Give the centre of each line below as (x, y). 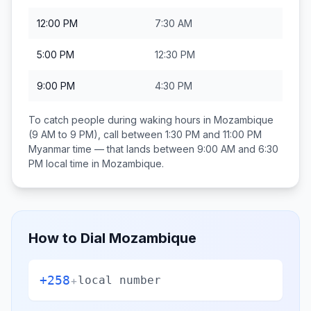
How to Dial (69, 238)
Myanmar (49, 149)
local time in (73, 163)
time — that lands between (134, 149)
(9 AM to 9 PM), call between (97, 134)
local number (119, 280)
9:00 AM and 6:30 (238, 149)
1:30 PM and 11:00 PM (213, 134)
